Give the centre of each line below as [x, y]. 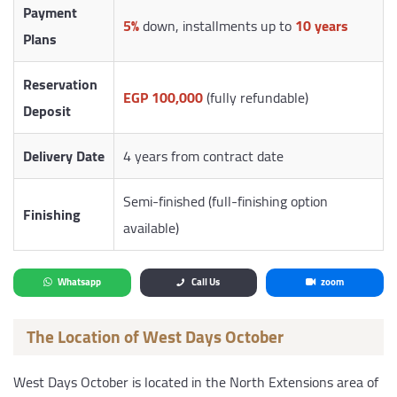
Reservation [60, 85]
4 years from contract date [203, 156]
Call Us [205, 282]
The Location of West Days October [155, 337]
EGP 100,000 [163, 98]
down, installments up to [217, 26]
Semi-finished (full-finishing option [226, 202]
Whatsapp [79, 282]
